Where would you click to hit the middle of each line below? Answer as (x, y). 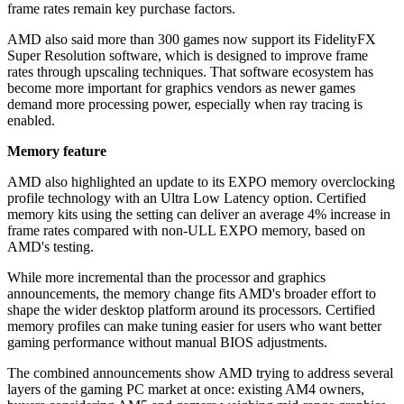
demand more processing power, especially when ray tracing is (185, 105)
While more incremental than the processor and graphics (166, 278)
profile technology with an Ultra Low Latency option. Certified (187, 198)
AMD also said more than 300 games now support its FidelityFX (192, 40)
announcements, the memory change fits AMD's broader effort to (192, 294)
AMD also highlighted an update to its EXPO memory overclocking (201, 182)
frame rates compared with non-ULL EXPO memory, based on (186, 231)
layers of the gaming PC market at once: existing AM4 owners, (186, 390)
